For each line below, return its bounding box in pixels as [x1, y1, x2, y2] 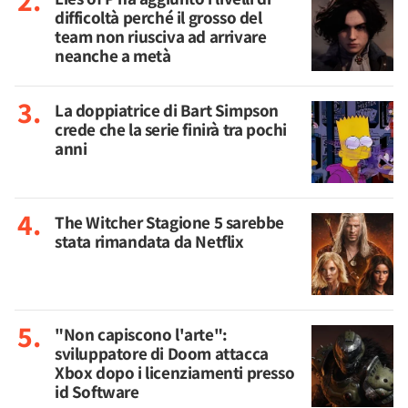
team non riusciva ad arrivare [55, 25, 267, 48]
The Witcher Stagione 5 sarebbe [55, 210, 285, 234]
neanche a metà [55, 44, 171, 67]
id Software [55, 380, 139, 403]
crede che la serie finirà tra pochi [55, 117, 288, 141]
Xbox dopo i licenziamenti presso [55, 361, 295, 384]
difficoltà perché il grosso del [55, 5, 262, 29]
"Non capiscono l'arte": [55, 322, 228, 346]
